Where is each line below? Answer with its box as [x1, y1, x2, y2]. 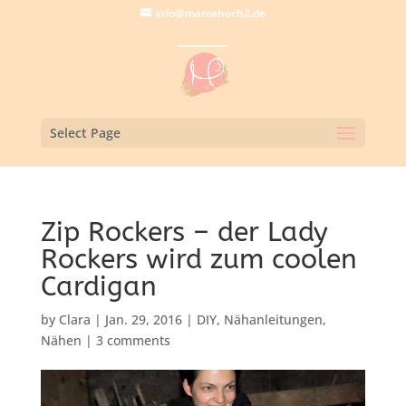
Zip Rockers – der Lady [40, 216, 328, 248]
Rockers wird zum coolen [40, 243, 357, 275]
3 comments [95, 332, 170, 349]
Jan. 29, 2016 [104, 311, 182, 328]
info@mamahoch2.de [154, 5, 266, 21]
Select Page [49, 124, 121, 141]
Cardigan [40, 270, 157, 303]
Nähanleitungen [223, 311, 323, 328]
